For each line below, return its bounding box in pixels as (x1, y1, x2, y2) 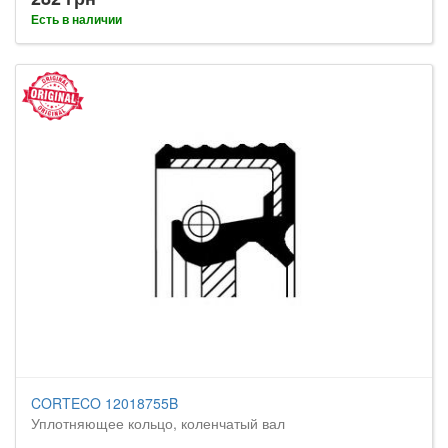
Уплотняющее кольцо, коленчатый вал (31, 413, 285, 433)
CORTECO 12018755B (31, 393, 178, 413)
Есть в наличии (31, 10, 122, 28)
